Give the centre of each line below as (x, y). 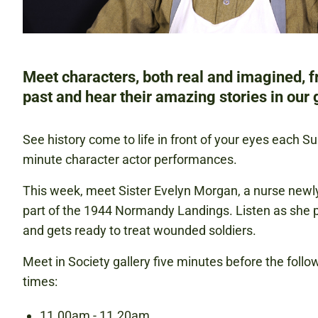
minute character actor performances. (130, 159)
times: (40, 281)
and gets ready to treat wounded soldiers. (141, 230)
